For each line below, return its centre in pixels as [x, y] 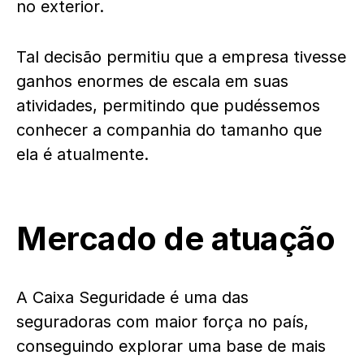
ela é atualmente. [82, 154]
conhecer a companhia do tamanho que [169, 130]
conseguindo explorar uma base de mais [171, 346]
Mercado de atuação [175, 238]
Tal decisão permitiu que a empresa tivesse [181, 57]
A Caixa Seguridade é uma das [132, 297]
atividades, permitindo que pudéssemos [168, 106]
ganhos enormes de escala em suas [152, 81]
